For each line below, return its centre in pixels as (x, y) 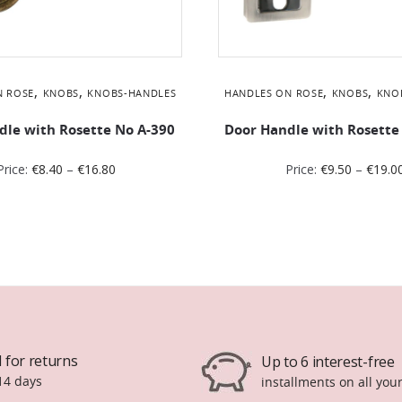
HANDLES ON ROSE (274, 92)
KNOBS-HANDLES (132, 92)
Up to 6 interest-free (328, 361)
